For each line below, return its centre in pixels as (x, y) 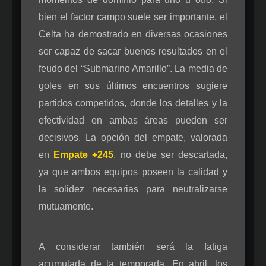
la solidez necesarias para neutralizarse (133, 189)
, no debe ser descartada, (171, 155)
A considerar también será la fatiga (133, 246)
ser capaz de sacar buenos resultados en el (133, 52)
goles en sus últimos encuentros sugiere (133, 86)
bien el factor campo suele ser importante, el (133, 17)
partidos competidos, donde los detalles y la (133, 103)
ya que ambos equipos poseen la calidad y (133, 172)
